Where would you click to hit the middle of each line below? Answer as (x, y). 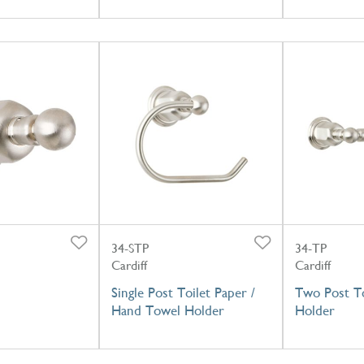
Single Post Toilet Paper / (183, 292)
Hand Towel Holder (167, 310)
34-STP (130, 248)
